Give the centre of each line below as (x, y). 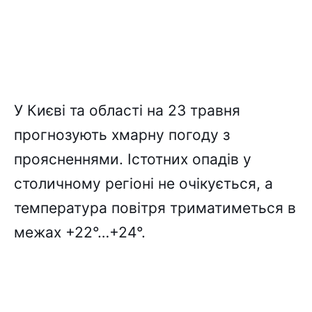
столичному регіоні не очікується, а (143, 184)
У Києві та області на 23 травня (127, 111)
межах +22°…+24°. (80, 233)
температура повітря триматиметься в (155, 208)
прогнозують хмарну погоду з (122, 135)
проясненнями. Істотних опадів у (133, 159)
